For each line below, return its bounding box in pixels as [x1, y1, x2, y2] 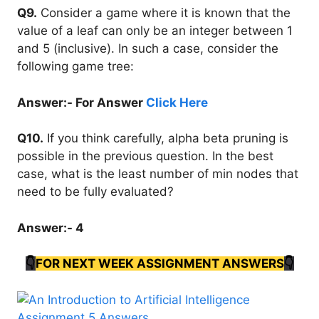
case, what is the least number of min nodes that [17, 167, 298, 181]
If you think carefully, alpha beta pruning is [43, 131, 288, 145]
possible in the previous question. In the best [17, 149, 273, 163]
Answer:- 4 [17, 220, 84, 235]
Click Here [146, 95, 208, 110]
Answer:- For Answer [17, 95, 146, 110]
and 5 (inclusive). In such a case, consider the [17, 41, 278, 56]
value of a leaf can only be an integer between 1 [17, 23, 293, 38]
